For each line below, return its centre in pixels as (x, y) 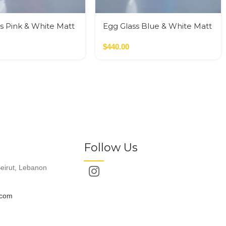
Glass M (118, 37)
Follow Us (110, 148)
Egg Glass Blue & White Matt (158, 26)
